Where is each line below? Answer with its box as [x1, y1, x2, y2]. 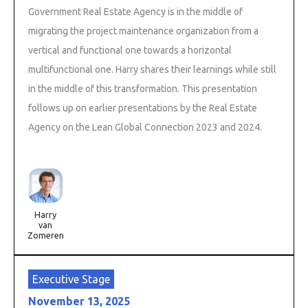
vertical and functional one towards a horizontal [28, 44, 232, 56]
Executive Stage [32, 272, 110, 285]
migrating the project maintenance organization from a [28, 25, 258, 36]
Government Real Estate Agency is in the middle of [28, 5, 243, 17]
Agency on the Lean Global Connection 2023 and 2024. [28, 121, 262, 133]
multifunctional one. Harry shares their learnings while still [28, 63, 276, 75]
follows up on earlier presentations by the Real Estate [28, 102, 257, 113]
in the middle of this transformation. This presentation [28, 82, 257, 94]
